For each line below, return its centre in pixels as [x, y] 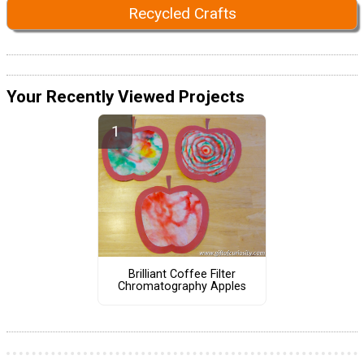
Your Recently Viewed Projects [126, 97]
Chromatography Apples [182, 287]
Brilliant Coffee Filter [182, 275]
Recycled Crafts [182, 14]
